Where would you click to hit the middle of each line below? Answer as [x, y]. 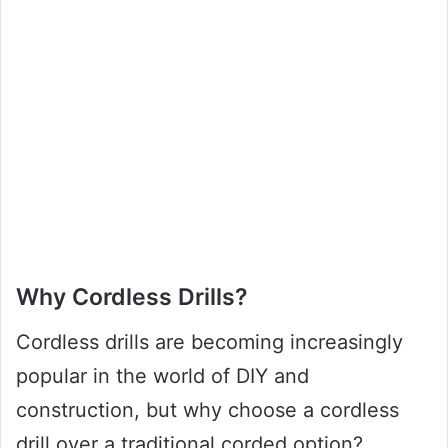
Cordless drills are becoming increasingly [209, 341]
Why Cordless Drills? [132, 297]
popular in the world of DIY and [162, 375]
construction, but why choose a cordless [207, 409]
